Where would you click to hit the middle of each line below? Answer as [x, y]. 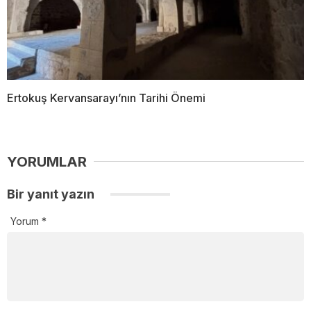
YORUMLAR [47, 161]
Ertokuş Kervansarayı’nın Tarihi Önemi [106, 98]
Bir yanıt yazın [52, 194]
